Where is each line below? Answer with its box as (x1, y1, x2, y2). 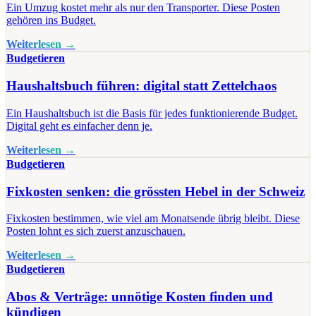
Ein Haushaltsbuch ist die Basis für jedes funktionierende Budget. (6, 107, 298, 119)
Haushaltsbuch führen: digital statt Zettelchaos (6, 78, 276, 94)
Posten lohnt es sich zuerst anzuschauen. (6, 225, 186, 238)
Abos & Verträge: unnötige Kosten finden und (6, 288, 273, 304)
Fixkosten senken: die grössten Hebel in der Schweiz (6, 183, 305, 199)
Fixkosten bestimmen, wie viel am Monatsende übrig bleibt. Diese (6, 212, 300, 225)
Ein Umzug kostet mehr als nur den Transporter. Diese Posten (6, 1, 280, 14)
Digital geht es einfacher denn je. (6, 119, 152, 132)
